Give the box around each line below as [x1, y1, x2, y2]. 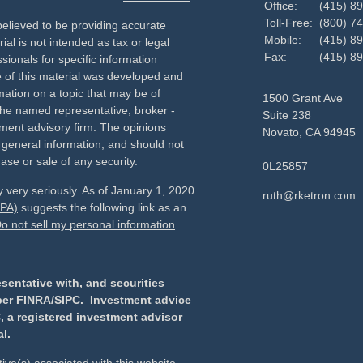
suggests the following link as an [18, 201, 186, 214]
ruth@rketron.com [263, 189, 356, 202]
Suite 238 [263, 109, 311, 122]
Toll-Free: [264, 16, 316, 29]
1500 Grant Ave [263, 92, 343, 105]
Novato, [263, 126, 302, 139]
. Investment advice [80, 293, 191, 306]
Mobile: [264, 33, 305, 46]
